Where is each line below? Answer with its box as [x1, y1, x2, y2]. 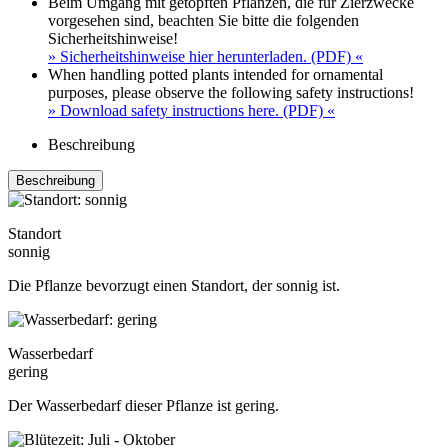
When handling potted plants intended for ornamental [48, 66, 383, 84]
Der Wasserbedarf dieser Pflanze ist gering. [8, 397, 279, 415]
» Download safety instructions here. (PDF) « [48, 102, 335, 120]
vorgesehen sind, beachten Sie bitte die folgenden [48, 12, 359, 30]
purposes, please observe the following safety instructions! [48, 84, 414, 102]
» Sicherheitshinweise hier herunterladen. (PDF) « [48, 48, 363, 66]
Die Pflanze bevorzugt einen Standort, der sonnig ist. [8, 277, 340, 295]
